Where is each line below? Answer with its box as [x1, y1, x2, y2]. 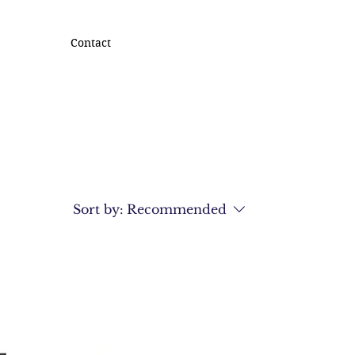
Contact [70, 36, 111, 50]
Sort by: [73, 201, 124, 217]
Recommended [127, 201, 227, 217]
